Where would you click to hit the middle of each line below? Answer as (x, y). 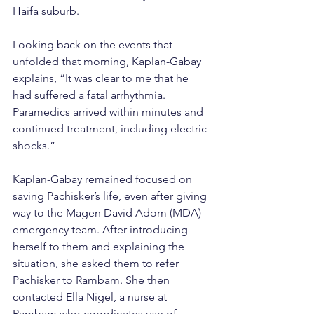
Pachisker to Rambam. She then (93, 280)
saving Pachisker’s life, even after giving (111, 196)
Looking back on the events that (94, 45)
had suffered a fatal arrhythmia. (90, 95)
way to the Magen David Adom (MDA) (108, 213)
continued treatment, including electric (111, 129)
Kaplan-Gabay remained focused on (104, 179)
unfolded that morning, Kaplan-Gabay (108, 62)
